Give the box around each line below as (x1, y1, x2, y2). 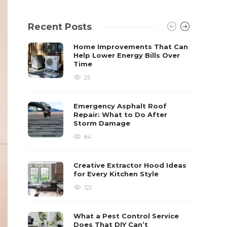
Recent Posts (28, 21, 92, 32)
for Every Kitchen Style (73, 170, 161, 178)
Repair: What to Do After (73, 110, 168, 119)
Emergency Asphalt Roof (73, 102, 167, 110)
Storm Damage (73, 119, 133, 127)
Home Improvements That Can (73, 43, 188, 51)
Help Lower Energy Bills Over (73, 51, 180, 59)
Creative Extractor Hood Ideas (73, 161, 187, 169)
